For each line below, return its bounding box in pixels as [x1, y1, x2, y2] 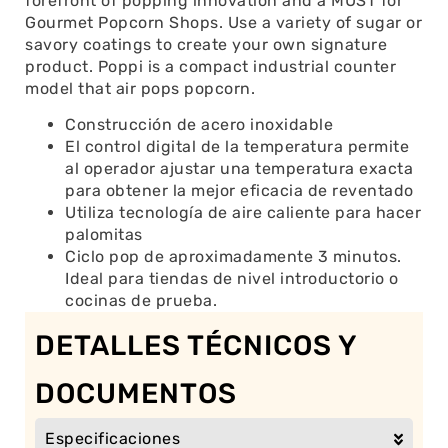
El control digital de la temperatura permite [65, 137, 409, 157]
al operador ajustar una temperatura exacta [65, 159, 413, 179]
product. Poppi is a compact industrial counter [25, 56, 396, 76]
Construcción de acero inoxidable [65, 115, 333, 135]
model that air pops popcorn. [25, 78, 255, 98]
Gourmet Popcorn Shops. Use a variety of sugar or [25, 12, 422, 32]
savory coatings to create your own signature [25, 34, 387, 54]
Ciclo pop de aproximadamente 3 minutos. [65, 247, 402, 267]
